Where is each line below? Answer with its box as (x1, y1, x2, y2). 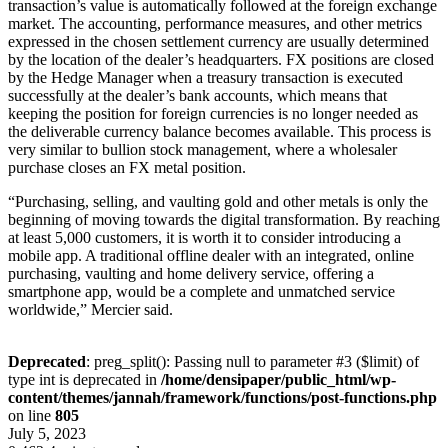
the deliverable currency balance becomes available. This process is (8, 122, 431, 140)
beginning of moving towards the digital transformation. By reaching (8, 210, 440, 228)
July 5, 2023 (8, 424, 86, 442)
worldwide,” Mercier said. (8, 300, 173, 318)
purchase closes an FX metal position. (8, 158, 246, 176)
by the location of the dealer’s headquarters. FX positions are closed (8, 50, 434, 68)
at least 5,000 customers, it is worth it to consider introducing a (8, 228, 401, 246)
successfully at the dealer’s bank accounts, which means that (8, 86, 387, 104)
